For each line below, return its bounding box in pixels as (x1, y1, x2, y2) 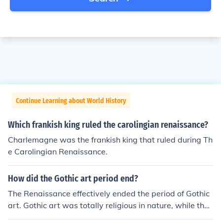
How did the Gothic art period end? (8, 173, 138, 184)
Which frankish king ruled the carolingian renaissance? (8, 119, 208, 130)
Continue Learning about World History (16, 97, 126, 105)
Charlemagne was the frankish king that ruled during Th (8, 135, 213, 145)
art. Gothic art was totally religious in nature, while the (8, 200, 209, 210)
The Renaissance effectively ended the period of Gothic (8, 188, 210, 198)
